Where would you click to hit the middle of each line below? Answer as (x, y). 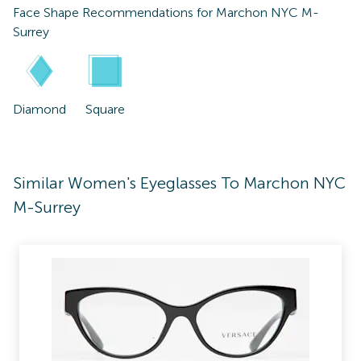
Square (105, 109)
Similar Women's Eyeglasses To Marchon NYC (179, 183)
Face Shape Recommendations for (114, 12)
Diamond (39, 109)
